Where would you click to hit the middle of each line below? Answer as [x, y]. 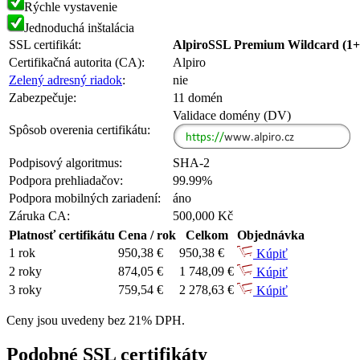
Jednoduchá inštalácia [79, 28]
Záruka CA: [39, 216]
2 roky [25, 272]
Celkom [207, 235]
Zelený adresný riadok [65, 80]
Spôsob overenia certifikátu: [80, 130]
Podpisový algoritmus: [65, 163]
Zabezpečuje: [43, 98]
